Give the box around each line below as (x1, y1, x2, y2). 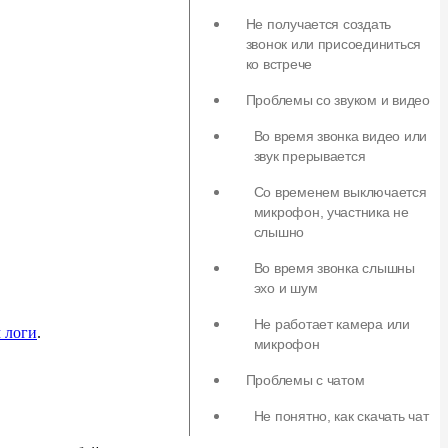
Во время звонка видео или (253, 128, 428, 144)
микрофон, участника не (253, 204, 409, 220)
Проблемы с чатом (245, 372, 365, 388)
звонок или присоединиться (245, 36, 422, 52)
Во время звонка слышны (253, 260, 415, 276)
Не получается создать (245, 16, 392, 32)
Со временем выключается (253, 184, 427, 200)
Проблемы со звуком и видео (245, 92, 430, 108)
